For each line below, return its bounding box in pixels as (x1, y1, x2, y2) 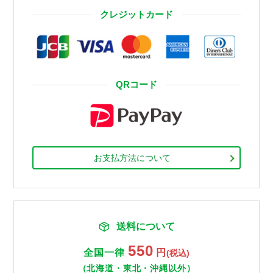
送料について (116, 221, 175, 232)
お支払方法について (93, 152, 171, 163)
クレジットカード (100, 9, 173, 19)
